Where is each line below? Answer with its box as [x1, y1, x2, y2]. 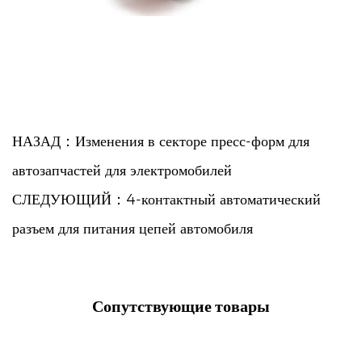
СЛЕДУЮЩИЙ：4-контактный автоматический [12, 191, 321, 208]
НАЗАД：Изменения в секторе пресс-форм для [12, 133, 309, 150]
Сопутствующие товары [92, 297, 270, 316]
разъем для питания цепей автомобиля [12, 220, 253, 238]
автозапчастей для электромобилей [12, 162, 232, 179]
